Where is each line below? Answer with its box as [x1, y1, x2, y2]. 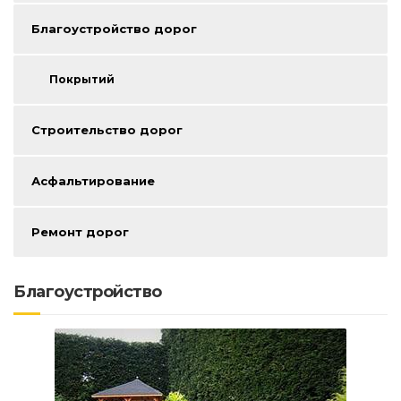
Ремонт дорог [31, 224, 129, 239]
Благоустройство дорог [31, 21, 197, 36]
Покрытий [49, 72, 115, 86]
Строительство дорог [31, 122, 183, 137]
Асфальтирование [31, 173, 155, 188]
